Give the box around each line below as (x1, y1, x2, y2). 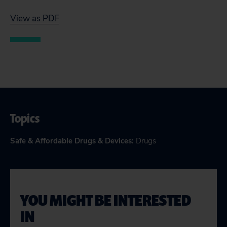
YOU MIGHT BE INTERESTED (20, 190, 191, 210)
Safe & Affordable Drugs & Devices (10, 136, 132, 146)
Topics (10, 110, 40, 126)
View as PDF (10, 13, 59, 24)
